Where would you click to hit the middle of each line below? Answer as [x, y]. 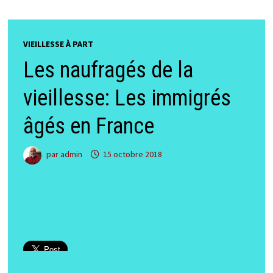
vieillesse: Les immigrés [127, 98]
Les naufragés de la [108, 70]
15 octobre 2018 [132, 154]
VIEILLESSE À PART [58, 44]
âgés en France [88, 126]
